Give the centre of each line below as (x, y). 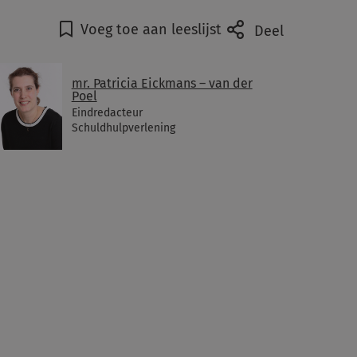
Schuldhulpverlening (123, 128)
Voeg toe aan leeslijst (151, 29)
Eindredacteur (107, 113)
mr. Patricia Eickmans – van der (162, 83)
